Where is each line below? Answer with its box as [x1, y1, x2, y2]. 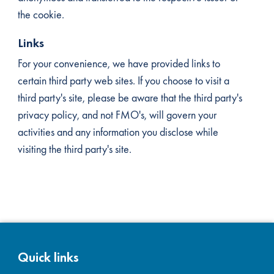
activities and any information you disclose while [17, 125, 218, 139]
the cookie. [17, 7, 69, 21]
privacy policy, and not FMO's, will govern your [17, 108, 217, 122]
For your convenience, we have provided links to [17, 56, 220, 70]
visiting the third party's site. [17, 142, 136, 156]
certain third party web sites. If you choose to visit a [17, 73, 229, 87]
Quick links [17, 248, 79, 267]
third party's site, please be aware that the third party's [17, 91, 242, 105]
